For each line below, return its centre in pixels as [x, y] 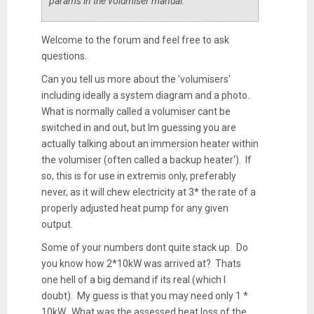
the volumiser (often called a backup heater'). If [146, 159]
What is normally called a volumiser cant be [136, 111]
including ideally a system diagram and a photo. [146, 95]
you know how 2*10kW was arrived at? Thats [141, 263]
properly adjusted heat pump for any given [135, 208]
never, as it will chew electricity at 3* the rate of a [148, 192]
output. [57, 224]
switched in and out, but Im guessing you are [138, 127]
